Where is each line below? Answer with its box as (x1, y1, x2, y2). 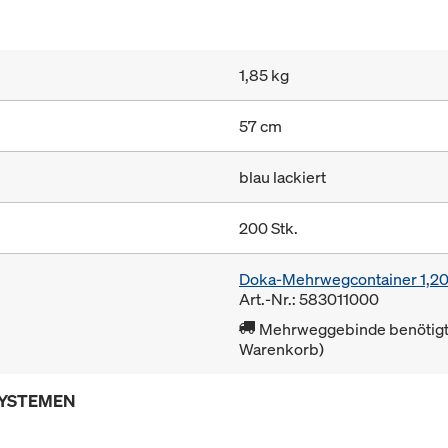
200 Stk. (239, 217, 298, 240)
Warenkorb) (239, 338, 324, 361)
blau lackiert (239, 166, 326, 189)
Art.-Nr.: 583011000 (239, 288, 379, 311)
